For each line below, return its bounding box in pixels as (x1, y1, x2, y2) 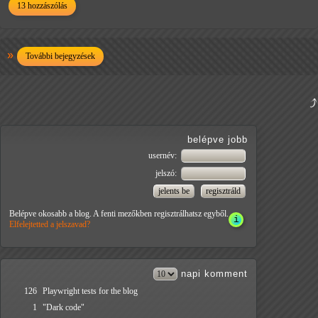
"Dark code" (43, 302, 84, 313)
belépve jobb (187, 134, 248, 146)
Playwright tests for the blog (43, 286, 138, 297)
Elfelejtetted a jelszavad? (9, 219, 90, 230)
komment (204, 268, 248, 280)
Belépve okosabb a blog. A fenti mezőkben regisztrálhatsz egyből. (9, 209, 229, 219)
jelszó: (155, 168, 179, 179)
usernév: (148, 150, 179, 161)
